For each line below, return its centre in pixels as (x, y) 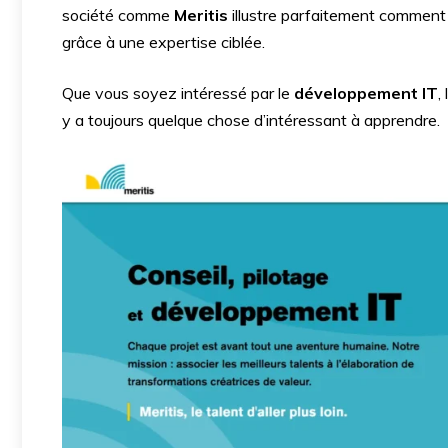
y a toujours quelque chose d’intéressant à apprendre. (251, 120)
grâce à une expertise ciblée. (163, 42)
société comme (118, 15)
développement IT (366, 93)
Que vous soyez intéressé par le (178, 93)
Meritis (201, 15)
